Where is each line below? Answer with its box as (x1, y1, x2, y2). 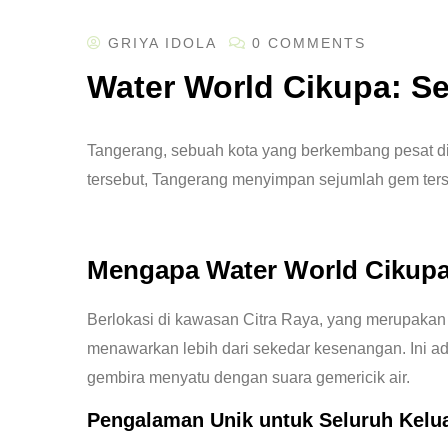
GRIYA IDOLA (108, 35, 217, 52)
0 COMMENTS (252, 35, 366, 52)
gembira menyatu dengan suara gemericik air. (87, 369, 410, 387)
